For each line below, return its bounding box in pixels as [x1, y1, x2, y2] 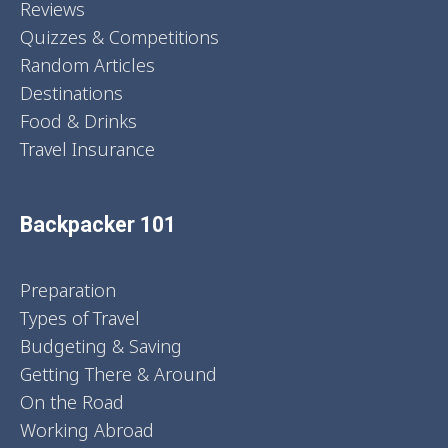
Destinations [20, 80, 123, 105]
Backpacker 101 [20, 211, 176, 237]
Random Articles [20, 52, 155, 77]
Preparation [20, 277, 116, 302]
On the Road [20, 389, 124, 414]
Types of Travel [20, 305, 140, 330]
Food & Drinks [20, 108, 137, 133]
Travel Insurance [20, 136, 155, 161]
